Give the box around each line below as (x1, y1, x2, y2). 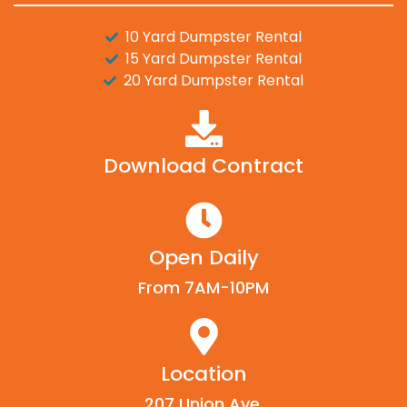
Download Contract (104, 151, 303, 180)
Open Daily (148, 243, 259, 272)
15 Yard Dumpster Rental (125, 47, 303, 69)
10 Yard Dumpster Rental (125, 25, 303, 47)
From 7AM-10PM (138, 275, 269, 299)
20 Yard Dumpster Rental (124, 69, 304, 91)
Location (160, 359, 247, 388)
